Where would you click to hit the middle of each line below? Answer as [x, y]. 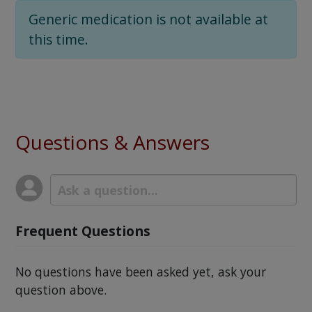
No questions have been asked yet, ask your [140, 272]
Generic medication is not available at [148, 19]
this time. [58, 39]
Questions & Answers [112, 142]
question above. [61, 290]
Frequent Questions [83, 231]
